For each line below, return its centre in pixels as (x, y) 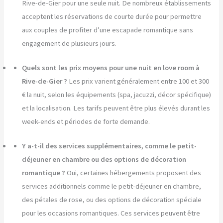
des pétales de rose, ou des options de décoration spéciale (112, 200)
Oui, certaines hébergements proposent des (134, 173)
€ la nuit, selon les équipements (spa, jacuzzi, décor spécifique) (117, 95)
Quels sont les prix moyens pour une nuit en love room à (111, 68)
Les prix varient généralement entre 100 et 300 (139, 81)
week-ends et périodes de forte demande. (86, 122)
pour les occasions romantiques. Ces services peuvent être (111, 213)
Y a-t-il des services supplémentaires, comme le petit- (110, 146)
